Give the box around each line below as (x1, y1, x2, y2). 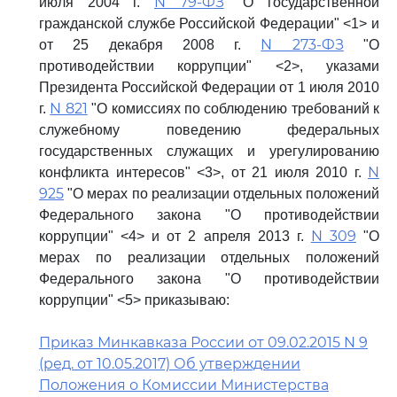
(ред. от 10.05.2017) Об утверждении (39, 355, 300, 372)
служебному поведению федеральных (39, 122, 379, 137)
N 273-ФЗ (261, 36, 344, 53)
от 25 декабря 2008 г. (39, 37, 261, 52)
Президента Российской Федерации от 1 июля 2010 (39, 80, 379, 95)
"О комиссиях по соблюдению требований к (87, 101, 379, 116)
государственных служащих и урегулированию (39, 144, 379, 159)
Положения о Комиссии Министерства (39, 377, 329, 393)
